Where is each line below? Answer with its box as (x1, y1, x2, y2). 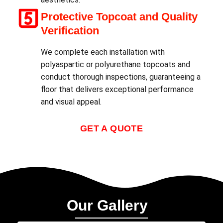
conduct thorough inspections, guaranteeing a (41, 72, 201, 82)
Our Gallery (66, 197, 148, 214)
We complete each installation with (41, 47, 165, 57)
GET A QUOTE (80, 123, 143, 133)
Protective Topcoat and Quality (41, 10, 198, 23)
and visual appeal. (41, 97, 102, 107)
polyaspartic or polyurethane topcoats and (41, 59, 190, 69)
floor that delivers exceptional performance (41, 84, 194, 94)
